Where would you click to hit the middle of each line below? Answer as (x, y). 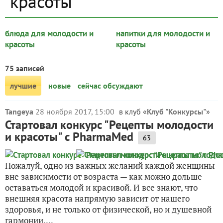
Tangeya (19, 111)
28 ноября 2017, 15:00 (76, 111)
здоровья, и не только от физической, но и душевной (108, 209)
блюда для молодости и (49, 33)
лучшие (23, 86)
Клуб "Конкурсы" (176, 111)
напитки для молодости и (163, 33)
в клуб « (133, 111)
